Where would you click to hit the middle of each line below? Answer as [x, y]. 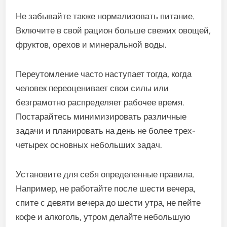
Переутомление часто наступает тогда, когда [104, 74]
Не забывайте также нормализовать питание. [105, 16]
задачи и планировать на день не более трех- [106, 131]
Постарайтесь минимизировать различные [101, 117]
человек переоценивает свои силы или [92, 88]
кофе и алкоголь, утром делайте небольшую [103, 217]
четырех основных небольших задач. [89, 145]
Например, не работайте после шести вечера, [106, 188]
